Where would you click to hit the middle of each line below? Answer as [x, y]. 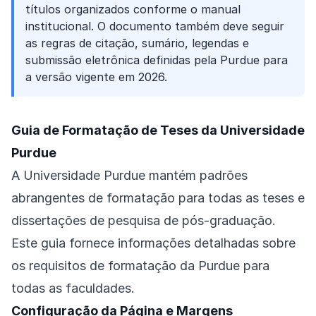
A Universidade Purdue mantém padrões [129, 175]
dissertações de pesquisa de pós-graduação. [144, 220]
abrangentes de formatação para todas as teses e [158, 198]
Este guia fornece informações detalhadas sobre [153, 243]
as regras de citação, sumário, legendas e [137, 43]
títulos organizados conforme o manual [133, 9]
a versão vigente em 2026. [96, 77]
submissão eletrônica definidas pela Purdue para [157, 60]
